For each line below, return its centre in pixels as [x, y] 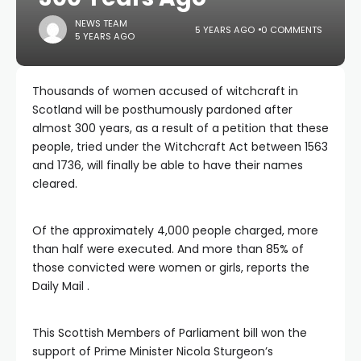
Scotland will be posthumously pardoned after [162, 110]
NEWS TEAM [101, 23]
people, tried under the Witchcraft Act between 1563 [180, 147]
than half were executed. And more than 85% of [168, 249]
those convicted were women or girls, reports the [171, 268]
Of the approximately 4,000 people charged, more [175, 230]
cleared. [55, 184]
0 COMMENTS [292, 29]
